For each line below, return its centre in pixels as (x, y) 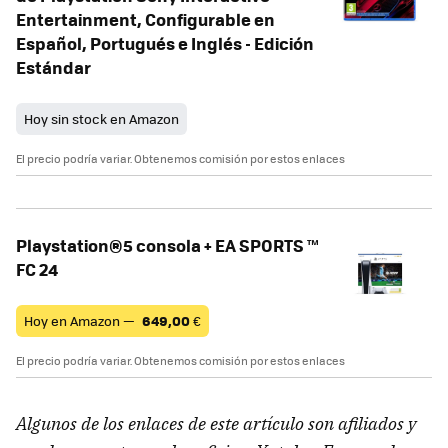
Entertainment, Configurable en (145, 19)
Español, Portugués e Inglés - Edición (165, 43)
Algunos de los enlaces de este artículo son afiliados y (216, 424)
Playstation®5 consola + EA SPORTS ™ (167, 245)
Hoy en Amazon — (81, 321)
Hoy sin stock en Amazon (101, 119)
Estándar (53, 67)
